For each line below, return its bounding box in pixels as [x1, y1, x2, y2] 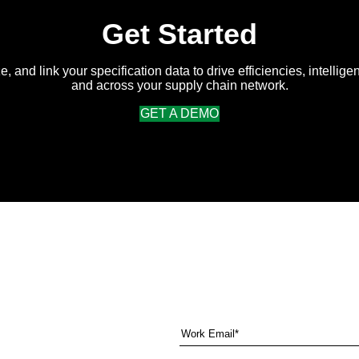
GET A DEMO [140, 107, 219, 121]
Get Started [102, 18, 257, 51]
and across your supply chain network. [71, 79, 288, 93]
